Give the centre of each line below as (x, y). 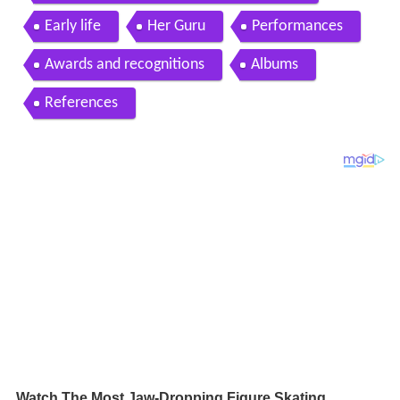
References (81, 103)
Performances (297, 26)
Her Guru (176, 26)
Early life (72, 26)
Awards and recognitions (124, 64)
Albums (274, 64)
